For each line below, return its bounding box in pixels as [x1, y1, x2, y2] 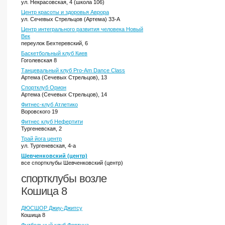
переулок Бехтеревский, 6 [21, 40, 88, 46]
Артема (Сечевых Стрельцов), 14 [21, 91, 107, 97]
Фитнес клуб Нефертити [21, 119, 83, 125]
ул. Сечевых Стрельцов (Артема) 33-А [21, 16, 120, 22]
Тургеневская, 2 [21, 126, 62, 132]
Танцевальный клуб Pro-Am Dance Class [21, 67, 125, 73]
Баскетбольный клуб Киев [21, 50, 87, 56]
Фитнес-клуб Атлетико [21, 101, 78, 107]
